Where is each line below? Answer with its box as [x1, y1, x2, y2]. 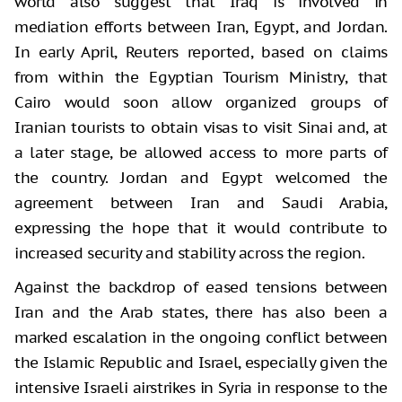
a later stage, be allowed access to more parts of [14, 142, 388, 162]
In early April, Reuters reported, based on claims [14, 41, 388, 62]
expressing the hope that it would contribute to [14, 217, 388, 238]
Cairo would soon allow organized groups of [14, 92, 388, 112]
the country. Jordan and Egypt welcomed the [14, 167, 388, 188]
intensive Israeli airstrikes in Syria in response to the [14, 377, 388, 398]
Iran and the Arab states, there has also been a [14, 301, 388, 322]
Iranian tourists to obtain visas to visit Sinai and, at [14, 117, 388, 137]
